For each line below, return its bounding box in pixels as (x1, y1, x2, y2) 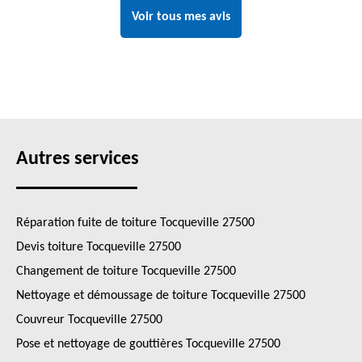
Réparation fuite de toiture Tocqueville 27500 (16, 217, 255, 229)
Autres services (16, 149, 139, 169)
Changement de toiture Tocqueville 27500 (16, 265, 236, 278)
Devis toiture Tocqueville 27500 (16, 241, 181, 254)
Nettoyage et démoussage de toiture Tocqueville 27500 (16, 289, 305, 302)
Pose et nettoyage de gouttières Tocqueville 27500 (16, 338, 280, 351)
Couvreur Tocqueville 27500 (16, 314, 162, 326)
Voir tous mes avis (132, 11, 230, 23)
